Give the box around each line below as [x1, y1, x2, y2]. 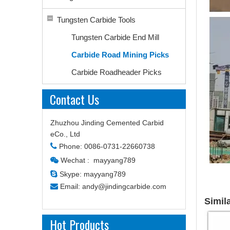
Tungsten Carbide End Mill [71, 33, 159, 42]
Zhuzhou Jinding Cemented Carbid [50, 119, 164, 127]
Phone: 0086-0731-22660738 [59, 142, 155, 150]
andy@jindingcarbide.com [82, 182, 166, 190]
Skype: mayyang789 [60, 170, 126, 178]
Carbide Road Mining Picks [71, 50, 169, 59]
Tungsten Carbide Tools [57, 15, 136, 24]
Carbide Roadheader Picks [71, 68, 162, 76]
